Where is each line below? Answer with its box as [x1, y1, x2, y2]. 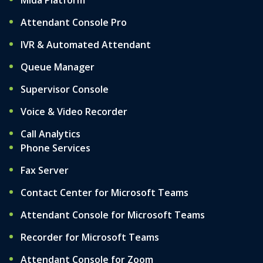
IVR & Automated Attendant [21, 38, 151, 51]
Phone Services [21, 141, 90, 154]
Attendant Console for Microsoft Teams [21, 208, 205, 221]
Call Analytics [21, 127, 80, 140]
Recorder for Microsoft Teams [21, 231, 159, 244]
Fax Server [21, 164, 69, 177]
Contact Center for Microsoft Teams [21, 186, 188, 199]
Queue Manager [21, 60, 95, 73]
